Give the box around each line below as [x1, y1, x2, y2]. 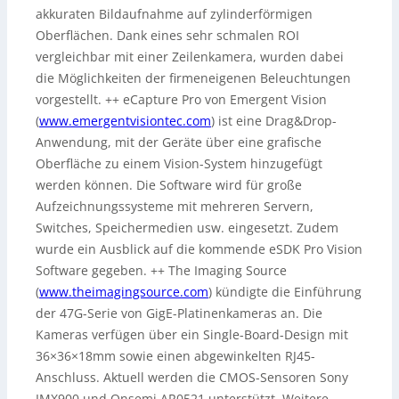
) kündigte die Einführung [208, 283, 362, 301]
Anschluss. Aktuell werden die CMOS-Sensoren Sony [36, 369, 348, 387]
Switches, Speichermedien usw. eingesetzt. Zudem [36, 219, 338, 237]
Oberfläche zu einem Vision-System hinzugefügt [36, 155, 322, 173]
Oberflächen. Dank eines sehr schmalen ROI [36, 27, 299, 45]
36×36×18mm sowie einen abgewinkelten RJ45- [36, 347, 315, 365]
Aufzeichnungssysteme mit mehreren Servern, [36, 198, 313, 216]
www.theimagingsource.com [39, 283, 208, 301]
